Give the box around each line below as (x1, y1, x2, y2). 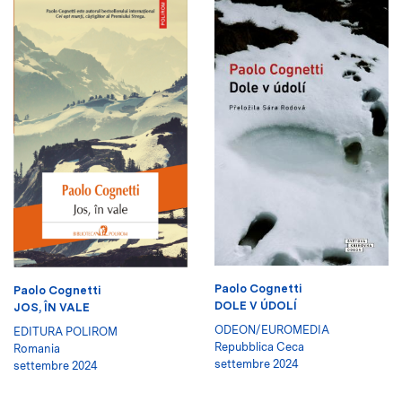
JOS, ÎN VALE (13, 300, 90, 314)
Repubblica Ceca (214, 339, 304, 354)
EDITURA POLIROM (13, 324, 118, 338)
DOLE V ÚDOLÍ (214, 298, 297, 312)
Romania (13, 341, 60, 355)
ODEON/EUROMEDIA (214, 322, 329, 336)
